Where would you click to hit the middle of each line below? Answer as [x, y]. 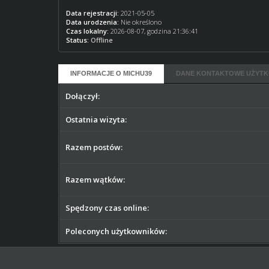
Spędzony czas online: [107, 208]
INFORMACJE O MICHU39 [111, 73]
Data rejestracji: [93, 13]
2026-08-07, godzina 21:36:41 [154, 31]
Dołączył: [83, 96]
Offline [102, 40]
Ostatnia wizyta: [96, 119]
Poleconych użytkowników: [116, 231]
